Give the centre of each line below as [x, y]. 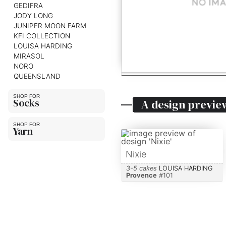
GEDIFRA [28, 5]
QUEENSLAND [37, 76]
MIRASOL [29, 56]
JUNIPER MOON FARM [50, 25]
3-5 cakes [141, 168]
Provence [141, 176]
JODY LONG [33, 15]
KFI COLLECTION [42, 36]
